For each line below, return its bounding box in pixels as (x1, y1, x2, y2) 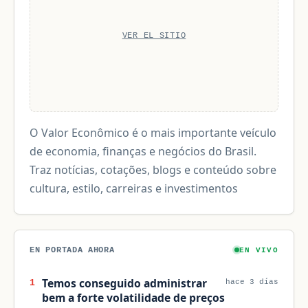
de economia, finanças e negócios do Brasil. (30, 144, 257, 159)
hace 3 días (225, 277, 278, 286)
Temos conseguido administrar (41, 275, 207, 291)
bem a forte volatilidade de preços (41, 289, 225, 305)
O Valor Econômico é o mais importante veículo (30, 125, 277, 141)
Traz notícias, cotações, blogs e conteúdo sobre (30, 162, 277, 178)
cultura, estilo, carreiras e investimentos (30, 181, 239, 197)
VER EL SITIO (122, 31, 186, 41)
